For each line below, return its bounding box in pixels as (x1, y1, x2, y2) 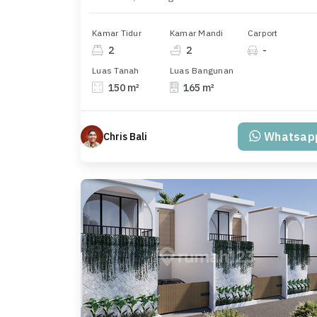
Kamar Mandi (169, 28, 224, 39)
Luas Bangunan (169, 64, 234, 76)
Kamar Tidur (92, 28, 142, 39)
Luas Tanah (92, 64, 139, 76)
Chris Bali (103, 129, 147, 143)
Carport (247, 28, 278, 39)
